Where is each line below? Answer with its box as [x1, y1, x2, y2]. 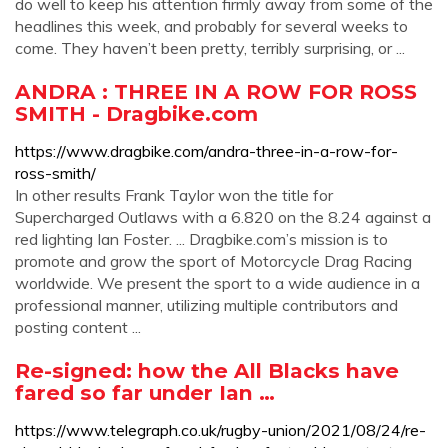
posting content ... [15, 317, 141, 337]
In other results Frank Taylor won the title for [15, 185, 333, 205]
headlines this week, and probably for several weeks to [15, 16, 408, 36]
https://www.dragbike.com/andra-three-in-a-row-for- [15, 141, 398, 161]
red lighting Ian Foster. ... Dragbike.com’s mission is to [15, 229, 388, 249]
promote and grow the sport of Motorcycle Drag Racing [15, 251, 412, 271]
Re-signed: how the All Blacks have [15, 358, 399, 383]
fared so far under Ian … [15, 380, 275, 405]
